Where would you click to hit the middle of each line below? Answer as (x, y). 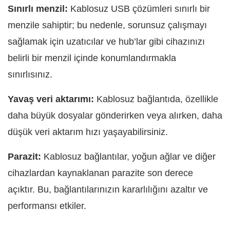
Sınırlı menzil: (38, 9)
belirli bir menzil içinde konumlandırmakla (92, 58)
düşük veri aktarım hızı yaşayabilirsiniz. (88, 132)
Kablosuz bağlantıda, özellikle (156, 99)
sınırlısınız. (30, 74)
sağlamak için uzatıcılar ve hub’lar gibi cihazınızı (106, 42)
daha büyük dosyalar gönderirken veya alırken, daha (115, 116)
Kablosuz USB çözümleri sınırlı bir (139, 9)
